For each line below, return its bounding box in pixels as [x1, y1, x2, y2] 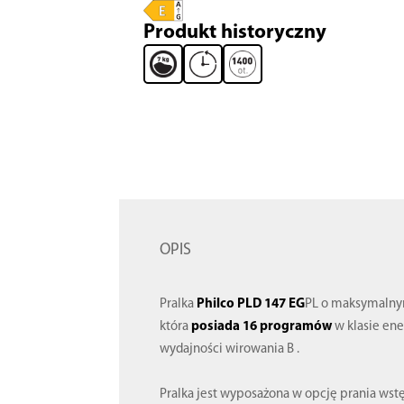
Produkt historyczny [143, 23, 327, 44]
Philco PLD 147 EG [197, 297, 306, 311]
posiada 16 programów [191, 319, 333, 334]
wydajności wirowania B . [160, 342, 300, 356]
